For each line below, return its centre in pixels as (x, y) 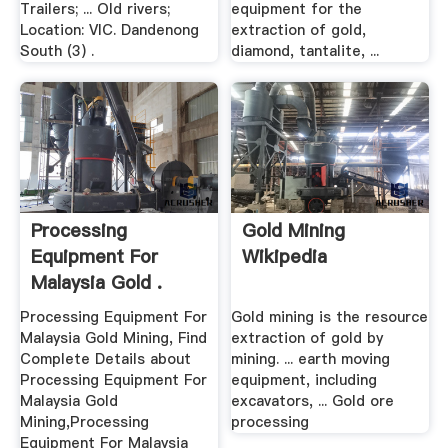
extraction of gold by (307, 338)
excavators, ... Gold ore (313, 401)
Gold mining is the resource (330, 317)
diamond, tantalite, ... (305, 51)
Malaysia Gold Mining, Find (113, 338)
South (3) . (56, 51)
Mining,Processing (84, 422)
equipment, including (304, 380)
